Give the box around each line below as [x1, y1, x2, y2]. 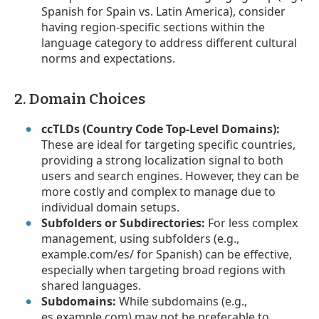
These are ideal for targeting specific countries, [41, 136, 296, 152]
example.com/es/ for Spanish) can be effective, [41, 246, 293, 262]
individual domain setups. [41, 199, 180, 215]
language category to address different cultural [41, 34, 298, 51]
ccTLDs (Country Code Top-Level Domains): [41, 120, 281, 137]
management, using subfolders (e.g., [41, 230, 240, 246]
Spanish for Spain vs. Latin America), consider [41, 3, 286, 19]
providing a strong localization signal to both [41, 152, 284, 168]
